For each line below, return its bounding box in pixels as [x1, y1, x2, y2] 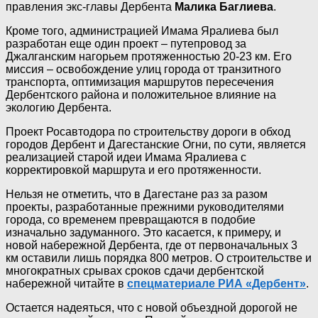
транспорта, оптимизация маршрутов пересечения [6, 76, 274, 89]
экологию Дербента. [6, 102, 111, 114]
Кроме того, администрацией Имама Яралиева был [6, 25, 278, 38]
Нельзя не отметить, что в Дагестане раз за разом [6, 188, 268, 201]
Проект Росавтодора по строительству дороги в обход [6, 126, 290, 138]
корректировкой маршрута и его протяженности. [6, 164, 261, 177]
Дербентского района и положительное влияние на [6, 89, 276, 102]
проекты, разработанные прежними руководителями [6, 201, 284, 214]
